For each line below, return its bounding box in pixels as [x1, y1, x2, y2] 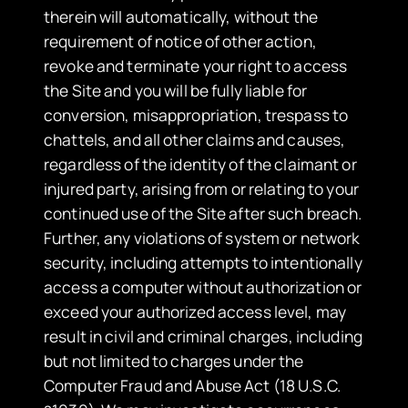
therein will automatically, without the [44, 5, 318, 28]
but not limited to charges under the [44, 350, 304, 372]
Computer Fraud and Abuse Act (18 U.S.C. [44, 374, 341, 397]
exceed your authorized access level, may [44, 301, 346, 323]
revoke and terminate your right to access [44, 55, 348, 77]
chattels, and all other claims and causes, [44, 128, 346, 151]
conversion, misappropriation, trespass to [44, 104, 349, 127]
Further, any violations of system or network [44, 227, 361, 250]
